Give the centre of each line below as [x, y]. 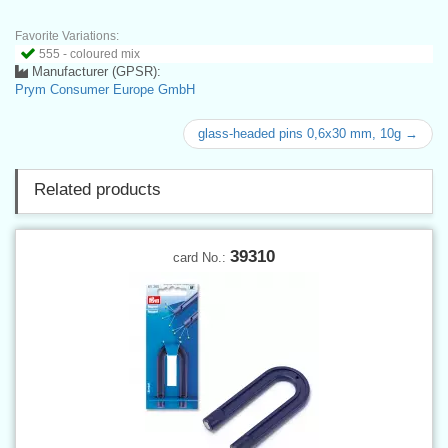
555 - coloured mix [89, 53]
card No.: [201, 257]
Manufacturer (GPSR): [94, 71]
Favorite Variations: [67, 35]
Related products [97, 189]
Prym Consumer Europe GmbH [105, 89]
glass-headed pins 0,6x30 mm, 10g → [308, 133]
